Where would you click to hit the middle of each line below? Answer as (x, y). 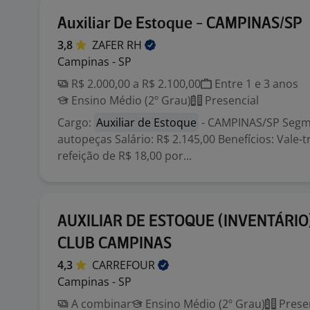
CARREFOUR (125, 265)
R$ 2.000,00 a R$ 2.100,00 (135, 84)
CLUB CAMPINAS (115, 244)
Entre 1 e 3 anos (255, 84)
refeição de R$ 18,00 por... (125, 156)
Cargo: (76, 122)
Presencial (230, 100)
